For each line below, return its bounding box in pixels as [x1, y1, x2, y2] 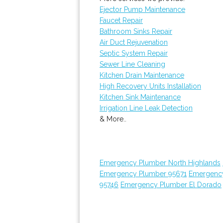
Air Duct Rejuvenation [100, 38, 168, 46]
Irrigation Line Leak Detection [100, 104, 193, 112]
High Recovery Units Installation [100, 82, 201, 90]
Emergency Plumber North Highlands [100, 159, 221, 167]
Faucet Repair [100, 16, 143, 24]
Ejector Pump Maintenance [100, 5, 185, 13]
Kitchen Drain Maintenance [100, 71, 184, 79]
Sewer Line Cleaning [100, 60, 165, 68]
